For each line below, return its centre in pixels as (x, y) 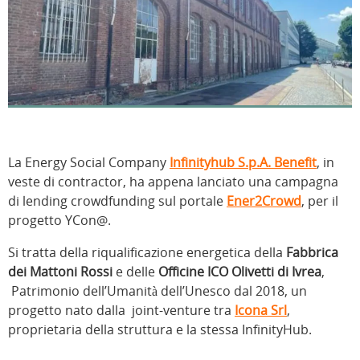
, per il (320, 201)
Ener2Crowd (264, 201)
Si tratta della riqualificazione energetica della (147, 253)
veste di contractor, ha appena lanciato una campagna (173, 182)
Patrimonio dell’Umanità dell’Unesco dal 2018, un (157, 291)
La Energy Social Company (89, 163)
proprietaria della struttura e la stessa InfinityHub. (160, 330)
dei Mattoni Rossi (60, 272)
